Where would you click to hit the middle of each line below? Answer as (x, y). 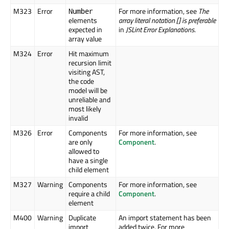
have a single (88, 161)
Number (81, 11)
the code (81, 81)
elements (83, 20)
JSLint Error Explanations (160, 30)
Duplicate (82, 218)
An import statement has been (165, 218)
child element (89, 170)
